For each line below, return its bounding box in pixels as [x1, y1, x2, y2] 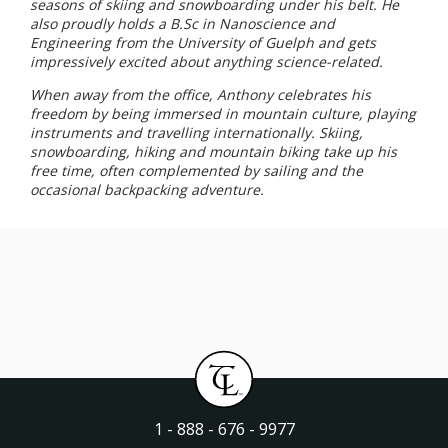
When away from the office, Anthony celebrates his [30, 84, 371, 104]
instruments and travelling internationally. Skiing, [30, 122, 363, 142]
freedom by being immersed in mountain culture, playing [30, 103, 416, 123]
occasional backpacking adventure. [30, 179, 264, 199]
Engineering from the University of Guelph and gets [30, 32, 376, 52]
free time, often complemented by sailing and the [30, 160, 363, 180]
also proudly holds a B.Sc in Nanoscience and [30, 13, 335, 33]
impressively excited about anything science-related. [30, 51, 383, 71]
